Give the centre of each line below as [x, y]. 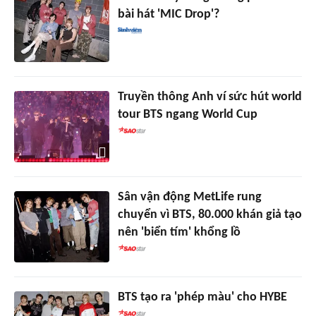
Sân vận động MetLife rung [189, 197]
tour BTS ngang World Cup [187, 115]
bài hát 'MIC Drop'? [168, 15]
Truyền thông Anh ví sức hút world [209, 97]
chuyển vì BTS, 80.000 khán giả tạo [209, 215]
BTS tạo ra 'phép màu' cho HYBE [202, 298]
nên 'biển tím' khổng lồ [179, 233]
